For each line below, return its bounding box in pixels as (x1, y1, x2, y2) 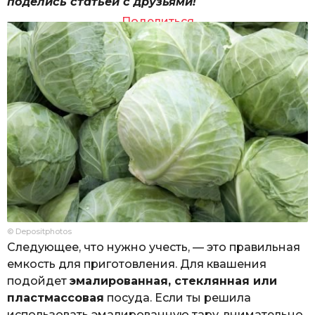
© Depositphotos (7, 226, 72, 237)
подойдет (7, 274, 70, 288)
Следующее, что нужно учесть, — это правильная (7, 240, 300, 255)
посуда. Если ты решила (104, 291, 251, 305)
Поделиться (121, 14, 194, 28)
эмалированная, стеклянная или (70, 274, 277, 288)
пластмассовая (7, 291, 104, 305)
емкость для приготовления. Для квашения (7, 257, 266, 271)
